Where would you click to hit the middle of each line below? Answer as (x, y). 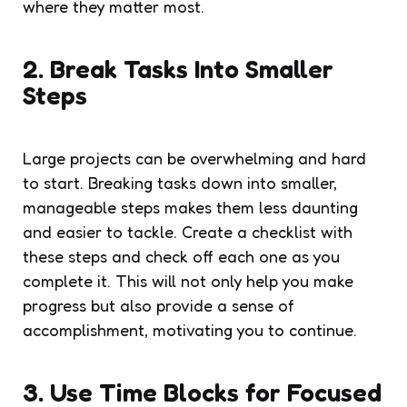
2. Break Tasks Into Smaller (178, 69)
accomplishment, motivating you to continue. (190, 329)
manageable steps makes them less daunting (190, 207)
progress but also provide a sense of (159, 305)
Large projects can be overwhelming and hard (194, 158)
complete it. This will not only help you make (188, 280)
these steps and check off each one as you (181, 256)
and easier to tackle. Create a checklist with (188, 231)
